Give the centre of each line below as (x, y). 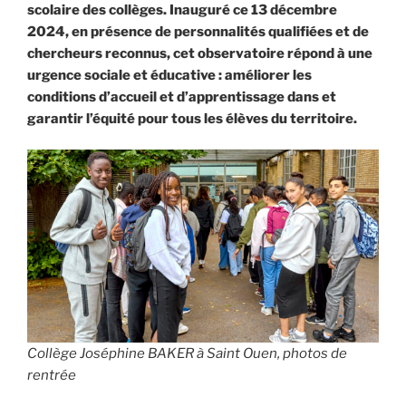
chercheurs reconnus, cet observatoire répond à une (200, 53)
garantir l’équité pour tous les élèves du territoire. (192, 118)
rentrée (52, 376)
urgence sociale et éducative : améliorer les (169, 75)
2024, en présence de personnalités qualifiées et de (198, 31)
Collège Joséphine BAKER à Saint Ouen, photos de (187, 354)
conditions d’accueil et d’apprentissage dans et (182, 97)
